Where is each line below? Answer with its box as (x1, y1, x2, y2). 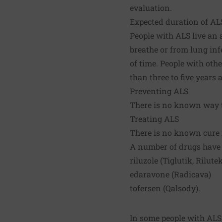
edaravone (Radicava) (130, 168, 211, 179)
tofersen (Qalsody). (130, 182, 200, 193)
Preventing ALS (130, 85, 188, 96)
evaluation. (130, 2, 172, 13)
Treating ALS (130, 113, 179, 124)
